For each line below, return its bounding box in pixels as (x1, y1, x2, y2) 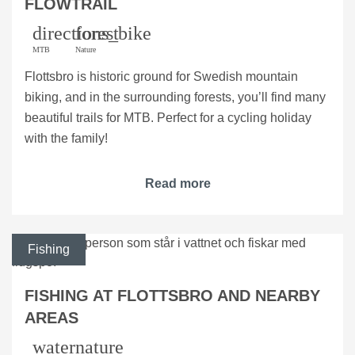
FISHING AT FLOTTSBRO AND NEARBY (25, 286, 320, 304)
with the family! (25, 131, 108, 145)
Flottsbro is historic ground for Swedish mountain (25, 69, 298, 83)
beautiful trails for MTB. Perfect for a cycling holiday (25, 110, 311, 124)
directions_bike (32, 22, 151, 44)
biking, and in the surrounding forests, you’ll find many (25, 90, 326, 104)
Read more (144, 176, 211, 190)
